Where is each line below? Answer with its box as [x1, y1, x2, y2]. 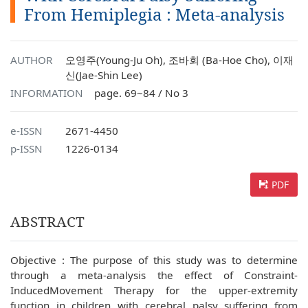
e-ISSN [10, 124, 43, 137]
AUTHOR [10, 53, 52, 67]
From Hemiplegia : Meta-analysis [24, 3, 285, 25]
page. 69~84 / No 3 [94, 86, 188, 100]
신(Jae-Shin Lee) [65, 68, 142, 82]
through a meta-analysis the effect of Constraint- [10, 268, 298, 282]
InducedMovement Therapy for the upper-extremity [10, 283, 298, 297]
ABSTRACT [10, 212, 85, 231]
